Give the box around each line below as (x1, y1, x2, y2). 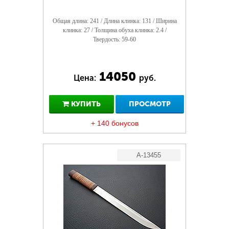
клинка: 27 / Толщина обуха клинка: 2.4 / (62, 27, 167, 34)
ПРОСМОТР (129, 100, 171, 108)
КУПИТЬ (68, 100, 101, 108)
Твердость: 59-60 (93, 36, 136, 43)
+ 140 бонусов (90, 119, 139, 127)
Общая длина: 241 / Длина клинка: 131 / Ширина (52, 17, 177, 25)
